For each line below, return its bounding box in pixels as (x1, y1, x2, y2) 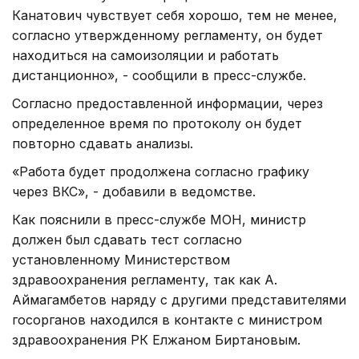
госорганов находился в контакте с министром (12, 311, 322, 328)
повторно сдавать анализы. (12, 135, 193, 151)
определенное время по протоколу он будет (12, 115, 302, 131)
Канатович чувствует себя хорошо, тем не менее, (12, 6, 337, 23)
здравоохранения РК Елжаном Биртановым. (12, 331, 301, 348)
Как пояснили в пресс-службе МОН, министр (12, 211, 306, 228)
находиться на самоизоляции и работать (12, 46, 279, 63)
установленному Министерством (12, 251, 230, 268)
